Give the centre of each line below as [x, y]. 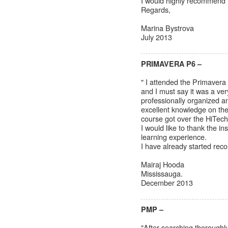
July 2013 [156, 37]
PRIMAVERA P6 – [171, 64]
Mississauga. [162, 173]
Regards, [156, 9]
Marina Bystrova [167, 28]
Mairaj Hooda [163, 164]
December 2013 [167, 182]
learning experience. [174, 137]
